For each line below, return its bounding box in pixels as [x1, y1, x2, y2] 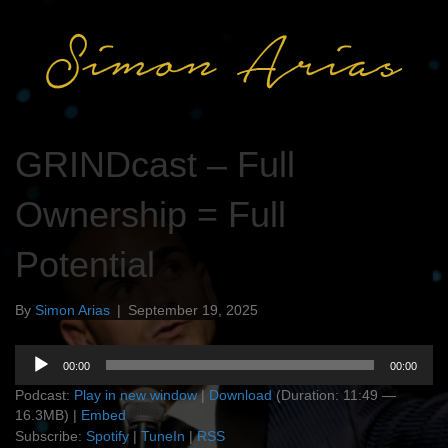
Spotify [86, 428, 129, 444]
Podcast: [15, 387, 74, 403]
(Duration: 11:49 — [272, 387, 396, 403]
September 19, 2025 [128, 302, 258, 318]
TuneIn [141, 428, 185, 444]
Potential [15, 244, 155, 285]
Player [14, 366, 54, 382]
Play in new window [74, 387, 197, 403]
